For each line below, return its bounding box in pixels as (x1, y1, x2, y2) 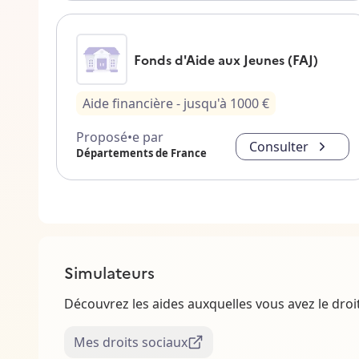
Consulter (248, 138, 309, 156)
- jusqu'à (176, 95, 227, 113)
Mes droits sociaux (74, 333, 188, 352)
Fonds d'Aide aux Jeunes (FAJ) (134, 50, 318, 69)
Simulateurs (64, 260, 155, 284)
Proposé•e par (76, 128, 163, 147)
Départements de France (76, 146, 207, 161)
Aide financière (83, 95, 173, 113)
